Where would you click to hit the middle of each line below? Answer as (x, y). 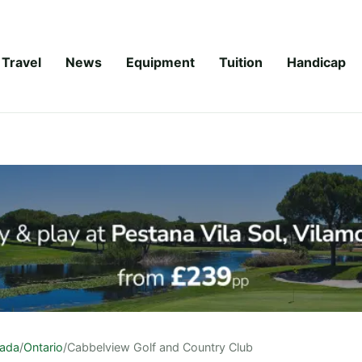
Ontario (43, 347)
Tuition (241, 62)
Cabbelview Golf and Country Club (160, 347)
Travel (21, 62)
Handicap (316, 62)
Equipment (160, 62)
